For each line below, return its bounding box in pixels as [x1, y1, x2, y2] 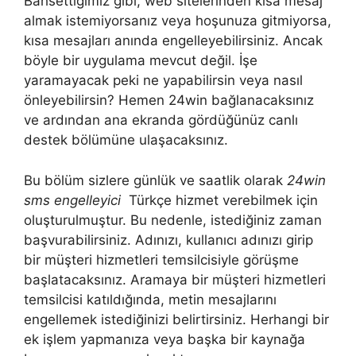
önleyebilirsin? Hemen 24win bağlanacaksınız [24, 92, 314, 109]
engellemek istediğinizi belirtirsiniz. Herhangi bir [24, 311, 329, 327]
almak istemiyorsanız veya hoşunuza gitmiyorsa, [24, 13, 331, 29]
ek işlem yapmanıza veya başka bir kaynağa [24, 331, 305, 347]
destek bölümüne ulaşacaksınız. [24, 132, 228, 149]
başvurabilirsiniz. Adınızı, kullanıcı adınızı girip [24, 231, 313, 248]
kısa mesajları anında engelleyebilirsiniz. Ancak [24, 33, 323, 49]
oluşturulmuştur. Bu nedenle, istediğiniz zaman [24, 211, 322, 228]
